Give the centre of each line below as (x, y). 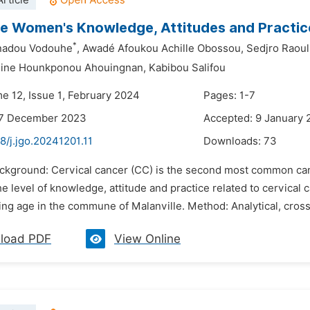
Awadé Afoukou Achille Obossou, (163, 48)
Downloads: (234, 141)
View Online (147, 239)
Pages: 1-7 (229, 95)
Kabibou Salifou (187, 68)
